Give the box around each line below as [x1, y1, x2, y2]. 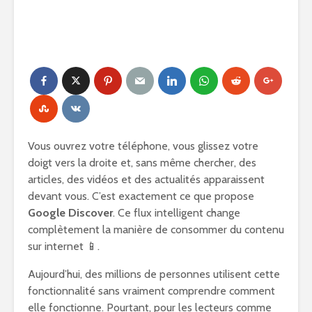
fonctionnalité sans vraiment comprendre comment [28, 284, 275, 297]
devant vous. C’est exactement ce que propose [28, 189, 254, 203]
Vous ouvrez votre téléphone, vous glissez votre [28, 139, 258, 153]
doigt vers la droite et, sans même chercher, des [28, 156, 256, 169]
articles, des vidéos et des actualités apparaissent [28, 173, 265, 186]
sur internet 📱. [28, 240, 100, 253]
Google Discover [28, 206, 113, 219]
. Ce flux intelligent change [113, 206, 240, 219]
